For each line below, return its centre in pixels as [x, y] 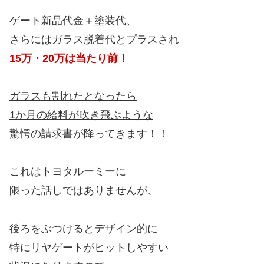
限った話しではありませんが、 [84, 191]
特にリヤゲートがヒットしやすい [89, 247]
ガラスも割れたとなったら [73, 96]
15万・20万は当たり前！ [69, 58]
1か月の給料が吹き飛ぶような [81, 115]
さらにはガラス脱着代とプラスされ [94, 39]
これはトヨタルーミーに [68, 172]
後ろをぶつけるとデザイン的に [84, 228]
